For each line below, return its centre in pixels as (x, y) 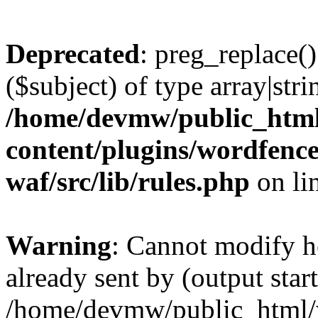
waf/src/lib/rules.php (128, 181)
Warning (59, 245)
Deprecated (73, 54)
